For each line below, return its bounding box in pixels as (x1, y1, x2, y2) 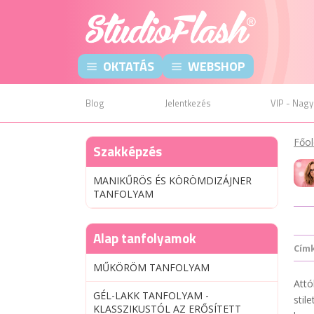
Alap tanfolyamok (93, 228, 196, 248)
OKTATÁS (103, 57, 154, 76)
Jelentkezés (164, 96, 211, 110)
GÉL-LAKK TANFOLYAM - (93, 289, 209, 302)
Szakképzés (93, 141, 162, 161)
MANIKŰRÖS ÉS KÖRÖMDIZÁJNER (93, 174, 252, 187)
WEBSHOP (188, 57, 245, 76)
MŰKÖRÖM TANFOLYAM (93, 261, 210, 274)
